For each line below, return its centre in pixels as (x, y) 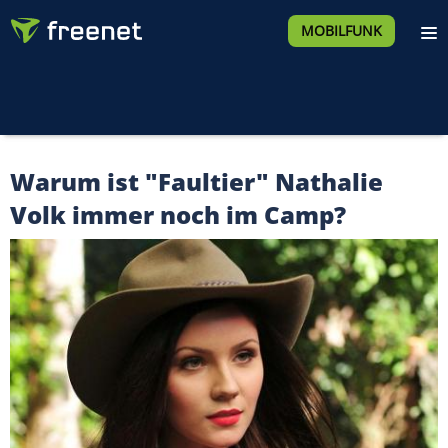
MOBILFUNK (341, 30)
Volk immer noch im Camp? (178, 214)
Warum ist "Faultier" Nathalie (196, 181)
